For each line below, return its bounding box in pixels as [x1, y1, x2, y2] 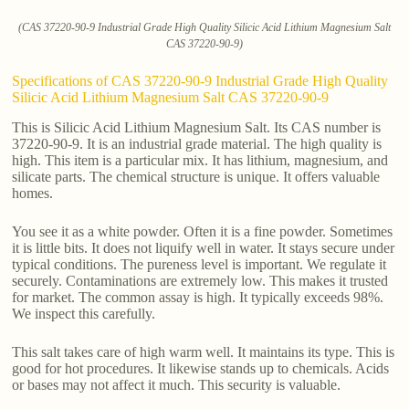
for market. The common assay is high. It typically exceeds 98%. [12, 288, 384, 305]
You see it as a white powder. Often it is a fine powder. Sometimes [12, 223, 393, 239]
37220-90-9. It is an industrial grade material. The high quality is [12, 135, 383, 152]
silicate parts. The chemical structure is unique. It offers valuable [12, 168, 381, 184]
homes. [12, 184, 54, 201]
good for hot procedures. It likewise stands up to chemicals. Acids [12, 360, 390, 376]
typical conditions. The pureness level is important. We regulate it [12, 256, 387, 272]
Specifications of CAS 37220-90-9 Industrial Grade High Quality [12, 72, 389, 89]
